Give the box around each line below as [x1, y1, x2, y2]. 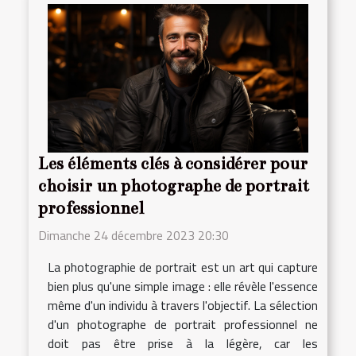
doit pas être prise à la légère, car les [48, 333, 318, 353]
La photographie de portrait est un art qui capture [48, 257, 318, 277]
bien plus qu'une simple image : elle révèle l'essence [48, 276, 318, 296]
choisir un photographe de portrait [38, 175, 309, 196]
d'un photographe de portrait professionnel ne [48, 314, 318, 334]
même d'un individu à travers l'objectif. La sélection [48, 295, 318, 315]
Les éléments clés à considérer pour [38, 153, 308, 174]
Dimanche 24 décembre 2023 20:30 [38, 225, 229, 245]
